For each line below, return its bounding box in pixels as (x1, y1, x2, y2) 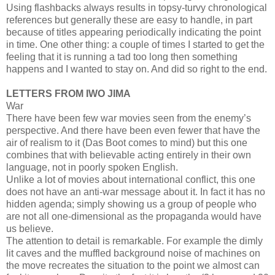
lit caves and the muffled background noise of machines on (6, 247, 260, 258)
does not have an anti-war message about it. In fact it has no (6, 186, 265, 197)
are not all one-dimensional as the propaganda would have (6, 211, 261, 222)
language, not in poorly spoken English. (6, 161, 178, 172)
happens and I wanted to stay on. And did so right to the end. (6, 63, 267, 74)
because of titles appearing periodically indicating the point (6, 26, 261, 37)
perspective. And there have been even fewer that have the (6, 125, 260, 136)
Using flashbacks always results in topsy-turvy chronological (6, 2, 267, 13)
